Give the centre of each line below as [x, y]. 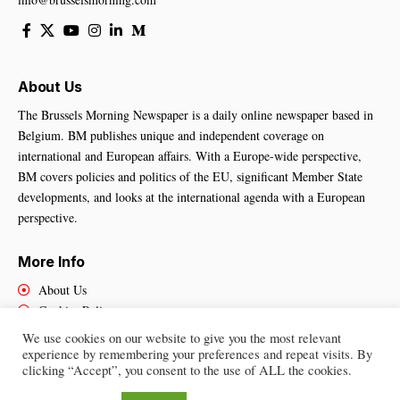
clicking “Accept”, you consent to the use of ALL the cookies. [187, 370]
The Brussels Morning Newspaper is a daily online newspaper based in [196, 115]
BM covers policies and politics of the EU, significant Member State [190, 177]
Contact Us [66, 331]
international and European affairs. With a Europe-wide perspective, [190, 156]
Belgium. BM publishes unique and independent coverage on [171, 136]
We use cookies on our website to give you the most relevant [182, 338]
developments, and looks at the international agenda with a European [192, 197]
